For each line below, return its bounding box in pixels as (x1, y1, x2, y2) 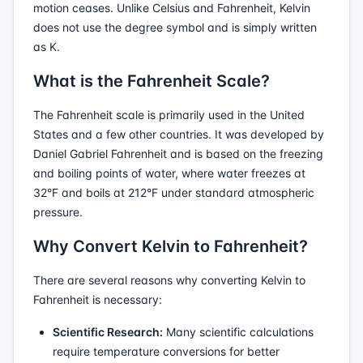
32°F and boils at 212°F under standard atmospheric (33, 186, 314, 199)
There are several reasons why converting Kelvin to (33, 273, 305, 287)
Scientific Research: (53, 325, 163, 339)
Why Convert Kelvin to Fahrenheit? (33, 237, 308, 256)
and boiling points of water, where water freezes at (33, 166, 305, 180)
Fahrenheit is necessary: (33, 293, 162, 306)
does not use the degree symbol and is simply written (33, 20, 317, 34)
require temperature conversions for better (53, 344, 280, 358)
